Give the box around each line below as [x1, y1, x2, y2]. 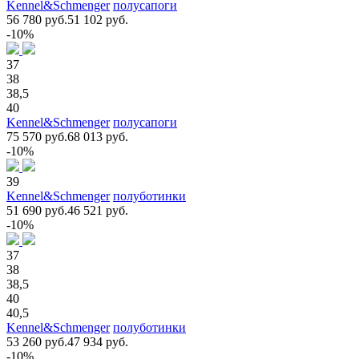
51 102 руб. [67, 12, 128, 26]
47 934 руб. [67, 334, 128, 349]
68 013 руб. [67, 129, 128, 143]
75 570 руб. [6, 129, 67, 143]
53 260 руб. [6, 334, 67, 349]
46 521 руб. [67, 203, 128, 217]
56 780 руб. [6, 12, 67, 26]
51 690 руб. [6, 203, 67, 217]
